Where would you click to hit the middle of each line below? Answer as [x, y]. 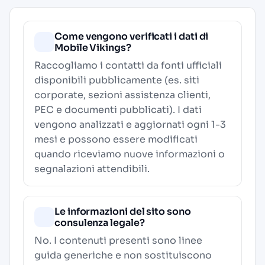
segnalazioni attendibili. [92, 169]
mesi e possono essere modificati [116, 139]
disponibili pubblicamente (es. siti [117, 80]
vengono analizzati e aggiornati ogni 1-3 [130, 125]
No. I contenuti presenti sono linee [118, 240]
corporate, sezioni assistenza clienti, [122, 95]
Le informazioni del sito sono [123, 211]
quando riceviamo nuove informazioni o [130, 154]
